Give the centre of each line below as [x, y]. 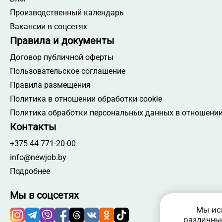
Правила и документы [62, 41]
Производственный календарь [67, 13]
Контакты [33, 127]
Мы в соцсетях [44, 195]
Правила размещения [50, 85]
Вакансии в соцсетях [49, 27]
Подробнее [30, 171]
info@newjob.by [38, 158]
